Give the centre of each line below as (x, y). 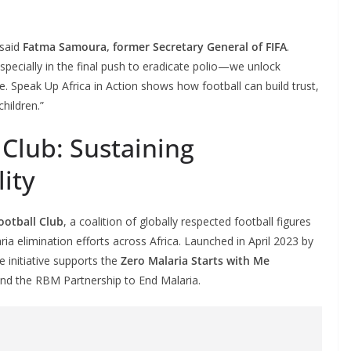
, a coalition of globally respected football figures (187, 221)
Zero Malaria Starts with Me (195, 260)
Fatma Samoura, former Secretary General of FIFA (155, 46)
